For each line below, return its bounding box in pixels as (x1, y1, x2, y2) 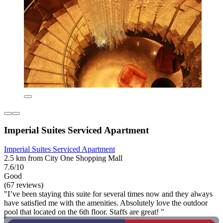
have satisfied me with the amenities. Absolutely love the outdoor (4, 199, 208, 208)
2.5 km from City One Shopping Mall (4, 154, 122, 163)
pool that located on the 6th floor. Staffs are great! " (4, 208, 164, 217)
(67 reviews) (4, 181, 43, 190)
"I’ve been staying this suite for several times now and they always (4, 190, 213, 199)
